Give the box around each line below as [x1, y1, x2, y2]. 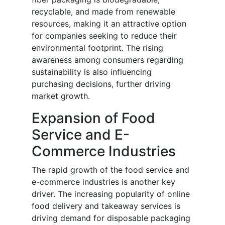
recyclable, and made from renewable [32, 7, 175, 17]
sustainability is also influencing [32, 67, 152, 77]
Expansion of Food [32, 109, 155, 127]
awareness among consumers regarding [32, 55, 183, 65]
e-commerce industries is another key [32, 177, 175, 187]
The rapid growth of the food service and [32, 165, 189, 175]
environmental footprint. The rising [32, 43, 163, 53]
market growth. [32, 91, 90, 101]
